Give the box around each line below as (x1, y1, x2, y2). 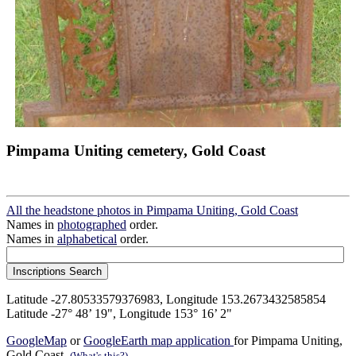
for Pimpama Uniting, (234, 333, 342, 347)
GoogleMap (6, 333, 67, 347)
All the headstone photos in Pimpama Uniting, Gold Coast (6, 203, 298, 217)
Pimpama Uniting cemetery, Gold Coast (6, 141, 265, 159)
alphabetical (57, 231, 117, 246)
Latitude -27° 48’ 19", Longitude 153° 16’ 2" (6, 306, 232, 320)
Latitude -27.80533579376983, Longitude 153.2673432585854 (6, 292, 326, 306)
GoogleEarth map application (83, 333, 234, 347)
